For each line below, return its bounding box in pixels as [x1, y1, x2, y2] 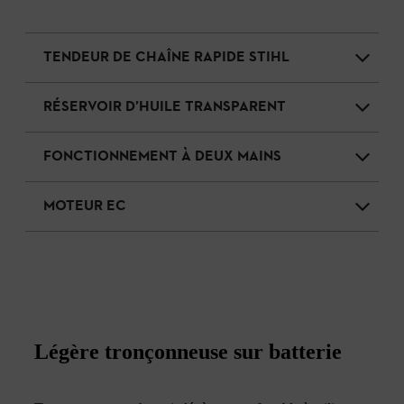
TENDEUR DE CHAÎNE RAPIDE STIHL [43, 47, 289, 68]
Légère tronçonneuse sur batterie [34, 339, 342, 363]
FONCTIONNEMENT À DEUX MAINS [43, 146, 281, 167]
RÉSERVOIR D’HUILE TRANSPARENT [43, 96, 286, 117]
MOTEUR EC [43, 196, 126, 216]
